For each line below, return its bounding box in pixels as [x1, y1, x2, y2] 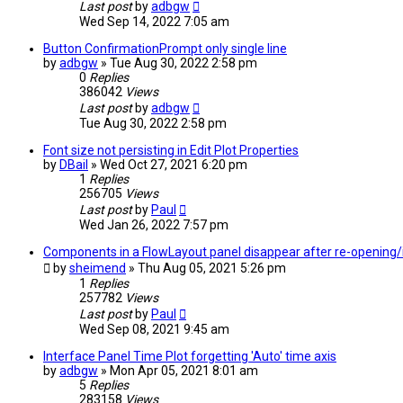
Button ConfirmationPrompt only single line [43, 41, 287, 57]
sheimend [69, 261, 126, 276]
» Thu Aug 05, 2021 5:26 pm [129, 261, 286, 276]
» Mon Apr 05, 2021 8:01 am [101, 363, 258, 379]
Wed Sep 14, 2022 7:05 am [79, 14, 229, 30]
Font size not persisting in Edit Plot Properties [43, 143, 299, 158]
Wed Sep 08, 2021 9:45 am [79, 322, 229, 337]
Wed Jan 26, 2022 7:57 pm [79, 218, 228, 233]
